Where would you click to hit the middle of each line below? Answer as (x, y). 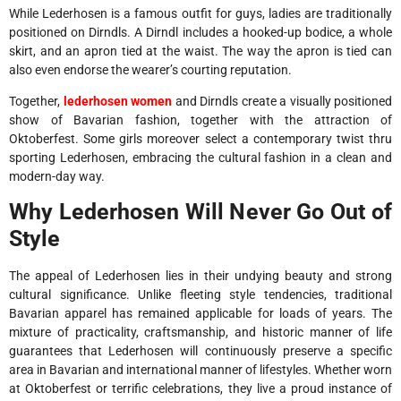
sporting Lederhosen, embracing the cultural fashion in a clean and (200, 158)
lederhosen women (117, 102)
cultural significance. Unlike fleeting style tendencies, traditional (200, 295)
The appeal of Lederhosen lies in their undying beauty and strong (200, 276)
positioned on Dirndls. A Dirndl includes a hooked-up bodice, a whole (200, 32)
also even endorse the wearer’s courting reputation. (152, 69)
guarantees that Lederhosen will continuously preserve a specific (200, 351)
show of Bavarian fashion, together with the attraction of (200, 120)
